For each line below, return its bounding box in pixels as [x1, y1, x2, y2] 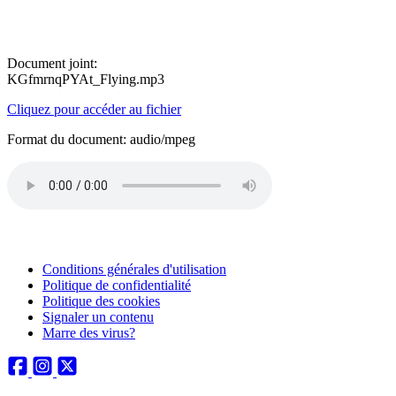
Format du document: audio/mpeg [7, 132, 195, 147]
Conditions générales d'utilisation [42, 262, 226, 277]
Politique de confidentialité [42, 278, 191, 293]
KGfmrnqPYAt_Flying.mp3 [7, 72, 164, 87]
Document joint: [7, 56, 97, 71]
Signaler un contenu [42, 309, 154, 324]
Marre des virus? [42, 325, 135, 340]
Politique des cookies [42, 293, 160, 308]
